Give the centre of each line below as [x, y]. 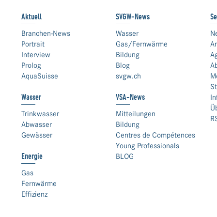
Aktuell [31, 16]
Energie [32, 156]
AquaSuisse [40, 76]
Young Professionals [147, 146]
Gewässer [37, 135]
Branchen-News [46, 33]
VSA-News [130, 97]
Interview [36, 54]
